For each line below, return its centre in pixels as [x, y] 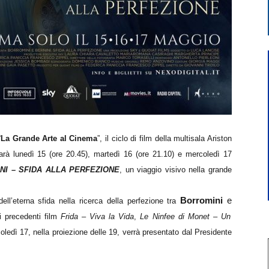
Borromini [202, 200]
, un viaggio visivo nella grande [176, 170]
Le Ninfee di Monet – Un [185, 216]
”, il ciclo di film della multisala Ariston [165, 138]
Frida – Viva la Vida [97, 216]
